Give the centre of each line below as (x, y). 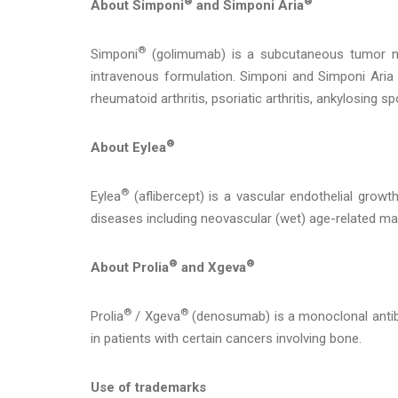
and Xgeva (212, 267)
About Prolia (130, 267)
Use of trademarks (148, 387)
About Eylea (128, 147)
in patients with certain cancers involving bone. (226, 338)
